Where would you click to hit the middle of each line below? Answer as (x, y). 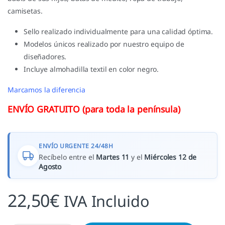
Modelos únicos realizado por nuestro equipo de (104, 44)
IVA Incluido (107, 201)
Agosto (50, 167)
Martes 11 (113, 157)
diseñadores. (45, 57)
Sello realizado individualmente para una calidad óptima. (119, 32)
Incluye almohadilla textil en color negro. (91, 69)
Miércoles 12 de (171, 157)
